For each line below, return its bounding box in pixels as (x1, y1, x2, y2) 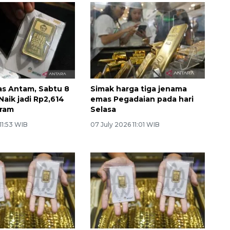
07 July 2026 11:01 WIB (90, 120, 160, 128)
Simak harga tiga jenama (90, 84, 187, 93)
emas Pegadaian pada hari (90, 94, 194, 104)
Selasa (90, 104, 116, 114)
